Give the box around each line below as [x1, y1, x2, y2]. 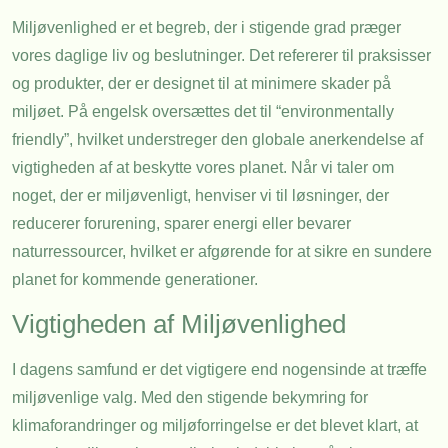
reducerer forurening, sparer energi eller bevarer [12, 215, 351, 233]
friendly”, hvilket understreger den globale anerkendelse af [12, 131, 423, 149]
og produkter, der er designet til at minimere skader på [12, 75, 391, 93]
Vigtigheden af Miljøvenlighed [12, 308, 346, 339]
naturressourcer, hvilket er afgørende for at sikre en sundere [12, 243, 432, 261]
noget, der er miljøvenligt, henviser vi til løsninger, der [12, 187, 389, 205]
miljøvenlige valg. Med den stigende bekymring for [12, 388, 368, 406]
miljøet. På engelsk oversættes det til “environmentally [12, 103, 394, 121]
